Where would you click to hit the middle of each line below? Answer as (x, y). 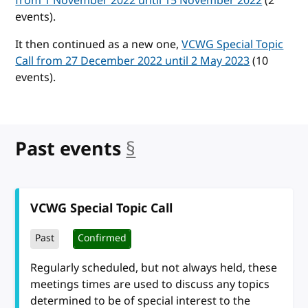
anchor (166, 149)
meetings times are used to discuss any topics (150, 284)
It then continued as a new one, (99, 44)
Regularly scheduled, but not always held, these (154, 268)
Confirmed (102, 239)
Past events (68, 149)
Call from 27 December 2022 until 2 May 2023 (133, 61)
